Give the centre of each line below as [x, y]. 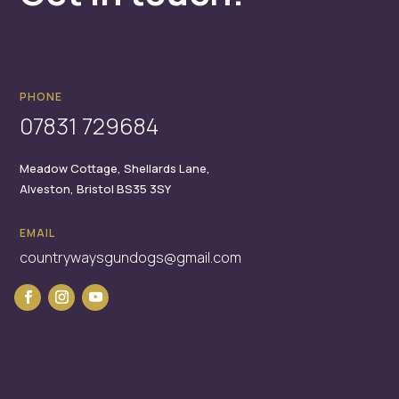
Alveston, [49, 189]
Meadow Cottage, [72, 169]
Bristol [97, 189]
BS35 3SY [144, 189]
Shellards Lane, [167, 169]
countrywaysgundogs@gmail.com [131, 258]
